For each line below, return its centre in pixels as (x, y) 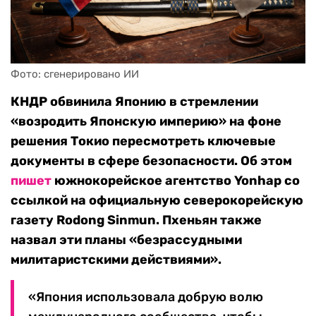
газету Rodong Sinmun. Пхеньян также (136, 220)
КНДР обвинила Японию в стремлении (134, 102)
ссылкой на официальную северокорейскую (157, 201)
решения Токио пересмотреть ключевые (143, 141)
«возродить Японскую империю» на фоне (146, 122)
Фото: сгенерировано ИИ (75, 74)
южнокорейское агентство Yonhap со (176, 181)
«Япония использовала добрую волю (146, 297)
